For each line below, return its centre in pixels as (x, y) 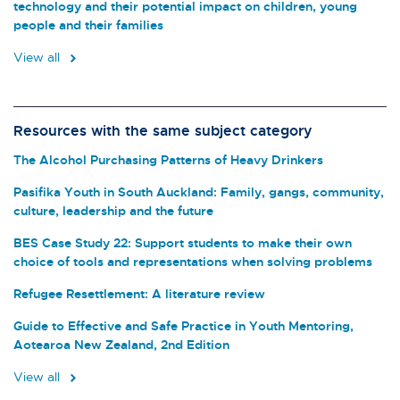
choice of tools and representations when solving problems (193, 262)
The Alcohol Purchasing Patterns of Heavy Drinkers (168, 160)
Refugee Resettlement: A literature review (139, 294)
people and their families (88, 24)
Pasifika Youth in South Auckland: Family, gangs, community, (199, 192)
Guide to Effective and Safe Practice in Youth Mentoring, (183, 326)
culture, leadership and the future (113, 211)
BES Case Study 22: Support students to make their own (183, 243)
